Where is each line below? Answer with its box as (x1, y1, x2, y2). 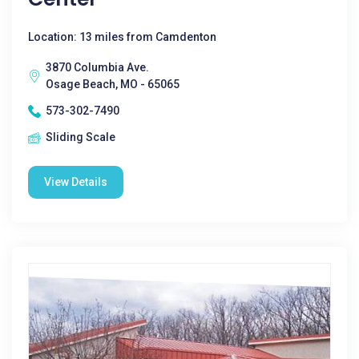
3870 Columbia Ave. (46, 61, 149, 74)
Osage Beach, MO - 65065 (46, 78, 179, 91)
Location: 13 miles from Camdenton (28, 30, 216, 43)
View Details (44, 175, 107, 188)
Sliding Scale (46, 131, 115, 143)
